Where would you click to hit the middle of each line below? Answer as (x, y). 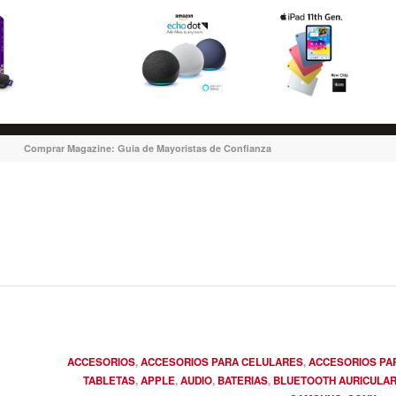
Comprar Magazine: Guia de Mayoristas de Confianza (147, 148)
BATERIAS (243, 381)
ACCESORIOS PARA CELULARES (222, 362)
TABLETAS (109, 381)
